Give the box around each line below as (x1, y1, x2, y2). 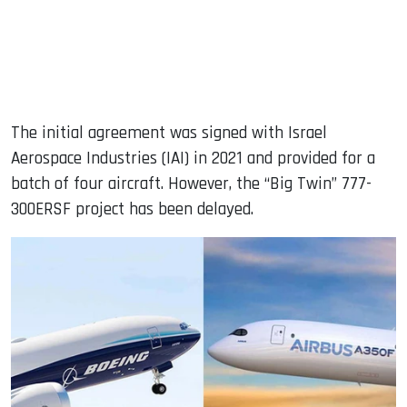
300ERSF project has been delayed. (11, 198, 253, 222)
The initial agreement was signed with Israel (11, 122, 327, 145)
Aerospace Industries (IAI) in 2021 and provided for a (11, 147, 375, 171)
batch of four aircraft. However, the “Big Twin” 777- (11, 173, 372, 196)
